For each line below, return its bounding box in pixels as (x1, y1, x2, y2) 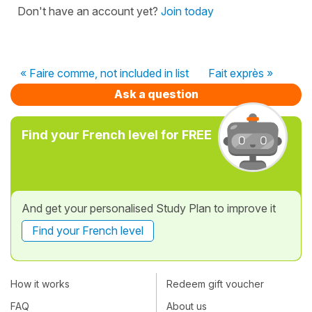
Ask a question (114, 86, 198, 101)
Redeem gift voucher (166, 278, 264, 290)
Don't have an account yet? (17, 3, 161, 18)
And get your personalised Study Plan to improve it (22, 201, 276, 215)
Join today (161, 3, 214, 18)
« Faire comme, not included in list (20, 65, 189, 80)
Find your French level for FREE (22, 127, 212, 142)
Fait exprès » (208, 65, 273, 80)
